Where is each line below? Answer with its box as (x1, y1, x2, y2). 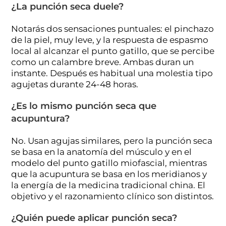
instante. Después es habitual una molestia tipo (11, 68, 213, 78)
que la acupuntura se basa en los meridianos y (11, 168, 207, 179)
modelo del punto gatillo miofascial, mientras (11, 157, 207, 168)
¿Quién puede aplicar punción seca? (11, 212, 178, 223)
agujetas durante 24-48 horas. (11, 79, 139, 89)
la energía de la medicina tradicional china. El (11, 180, 206, 190)
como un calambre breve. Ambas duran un (11, 56, 194, 67)
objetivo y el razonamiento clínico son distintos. (11, 191, 214, 201)
